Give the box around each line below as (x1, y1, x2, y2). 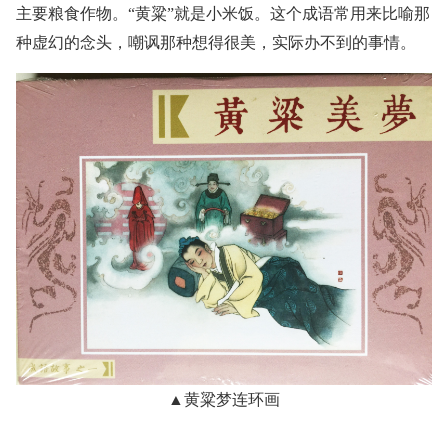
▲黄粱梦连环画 (168, 391, 280, 409)
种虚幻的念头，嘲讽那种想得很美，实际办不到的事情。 (16, 34, 416, 52)
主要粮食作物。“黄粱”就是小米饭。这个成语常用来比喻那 (16, 5, 430, 23)
